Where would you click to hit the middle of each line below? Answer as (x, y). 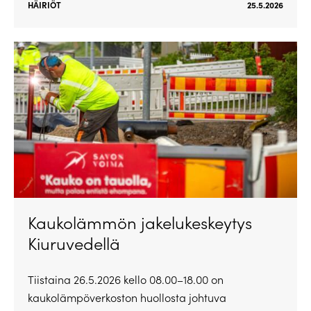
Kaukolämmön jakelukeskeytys (140, 222)
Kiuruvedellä (74, 243)
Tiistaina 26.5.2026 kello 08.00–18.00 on (126, 280)
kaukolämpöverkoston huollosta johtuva (127, 298)
